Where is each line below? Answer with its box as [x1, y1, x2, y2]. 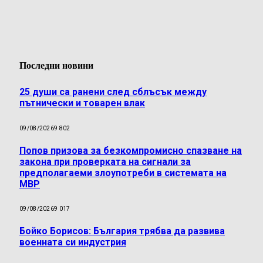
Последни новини [19, 60, 93, 70]
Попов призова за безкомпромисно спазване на [19, 144, 242, 156]
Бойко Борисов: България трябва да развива [19, 225, 225, 237]
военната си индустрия [19, 237, 126, 248]
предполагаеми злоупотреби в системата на [19, 167, 227, 178]
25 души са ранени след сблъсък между [19, 86, 207, 98]
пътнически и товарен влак [19, 97, 145, 109]
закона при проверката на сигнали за [19, 156, 191, 167]
